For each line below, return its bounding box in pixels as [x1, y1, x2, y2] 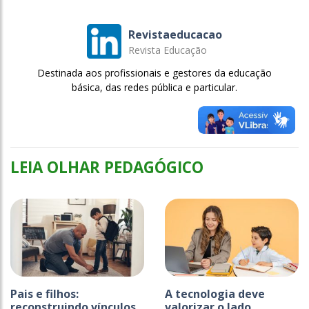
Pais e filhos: [10, 286, 79, 302]
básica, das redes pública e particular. [72, 81, 237, 94]
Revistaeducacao [128, 26, 222, 42]
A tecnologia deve [165, 286, 265, 302]
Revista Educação [128, 43, 207, 57]
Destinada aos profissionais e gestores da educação [37, 66, 272, 80]
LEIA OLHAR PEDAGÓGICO [10, 157, 203, 179]
